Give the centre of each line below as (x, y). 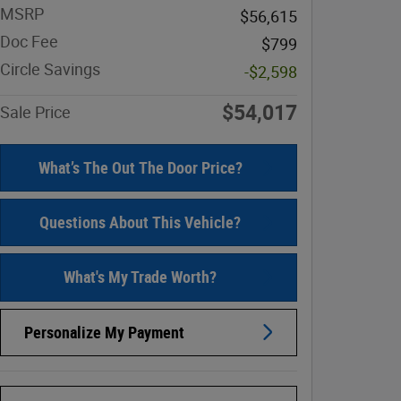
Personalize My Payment (104, 332)
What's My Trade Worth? (140, 277)
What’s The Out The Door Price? (140, 168)
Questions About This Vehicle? (140, 223)
